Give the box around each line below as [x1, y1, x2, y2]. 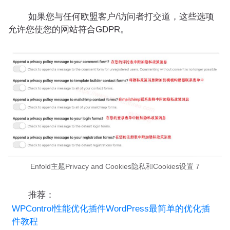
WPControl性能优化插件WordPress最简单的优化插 [12, 203, 210, 214]
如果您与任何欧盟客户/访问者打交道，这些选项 [11, 12, 214, 22]
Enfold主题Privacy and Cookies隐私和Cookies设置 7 [30, 162, 200, 170]
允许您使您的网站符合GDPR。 [8, 25, 129, 35]
